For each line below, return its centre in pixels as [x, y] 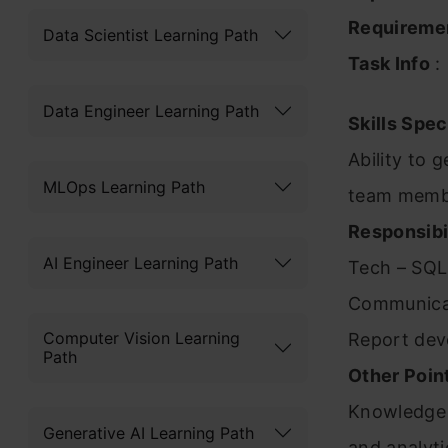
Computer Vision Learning [141, 338]
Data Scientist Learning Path [150, 34]
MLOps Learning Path [124, 186]
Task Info [389, 63]
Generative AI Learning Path [148, 432]
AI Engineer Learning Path [140, 262]
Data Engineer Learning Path [151, 110]
